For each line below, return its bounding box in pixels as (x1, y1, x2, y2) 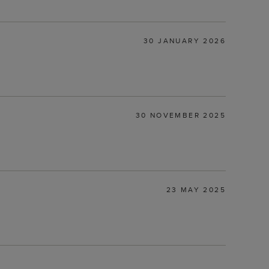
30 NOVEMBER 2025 (135, 109, 226, 120)
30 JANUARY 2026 (144, 35, 226, 46)
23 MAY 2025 (166, 184, 226, 195)
